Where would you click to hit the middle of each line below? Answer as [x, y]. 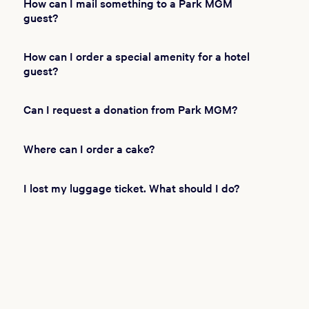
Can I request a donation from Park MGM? [130, 109]
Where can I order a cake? [89, 148]
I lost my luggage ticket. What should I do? [131, 188]
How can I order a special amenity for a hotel [136, 56]
